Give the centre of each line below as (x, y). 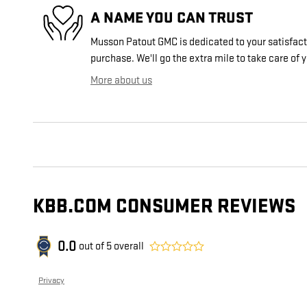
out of (93, 247)
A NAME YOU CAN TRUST (172, 17)
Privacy (51, 281)
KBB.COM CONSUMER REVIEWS (164, 207)
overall (128, 247)
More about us (121, 81)
